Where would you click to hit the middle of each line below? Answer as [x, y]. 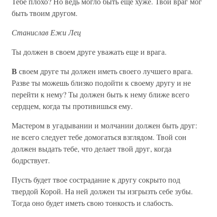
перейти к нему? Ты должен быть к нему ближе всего [101, 94]
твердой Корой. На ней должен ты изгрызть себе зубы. [102, 191]
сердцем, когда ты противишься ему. [72, 106]
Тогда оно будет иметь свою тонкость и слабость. [93, 203]
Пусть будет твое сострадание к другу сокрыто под [96, 179]
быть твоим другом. [45, 13]
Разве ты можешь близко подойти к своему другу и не [101, 83]
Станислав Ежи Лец [46, 32]
